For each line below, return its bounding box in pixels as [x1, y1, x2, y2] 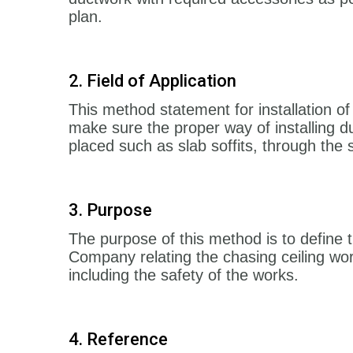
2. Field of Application [69, 70, 236, 91]
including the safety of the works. [69, 266, 299, 284]
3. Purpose [69, 199, 152, 220]
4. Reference [69, 329, 168, 349]
